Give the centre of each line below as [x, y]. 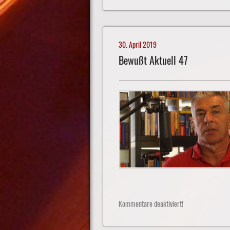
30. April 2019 [137, 45]
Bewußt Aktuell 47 [153, 61]
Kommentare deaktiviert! [151, 203]
